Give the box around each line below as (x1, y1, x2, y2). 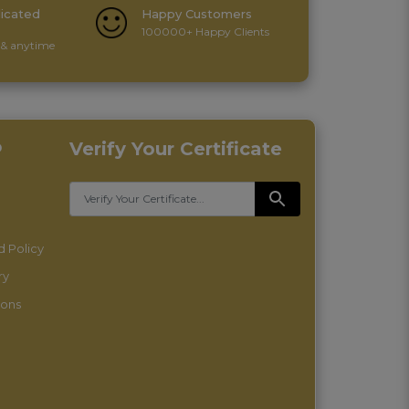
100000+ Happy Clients (142, 25, 270, 39)
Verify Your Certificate (69, 138, 283, 161)
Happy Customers (142, 6, 253, 22)
